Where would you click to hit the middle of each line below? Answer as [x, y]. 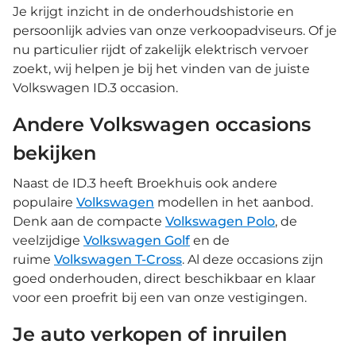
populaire [44, 202]
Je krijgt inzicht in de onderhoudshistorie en [153, 11]
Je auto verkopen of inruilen [150, 334]
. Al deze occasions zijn [253, 259]
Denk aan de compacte [89, 221]
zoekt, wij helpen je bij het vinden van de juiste [161, 68]
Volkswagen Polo [220, 221]
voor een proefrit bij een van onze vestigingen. [160, 297]
